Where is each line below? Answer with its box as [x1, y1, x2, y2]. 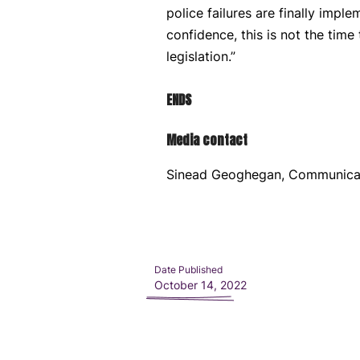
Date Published [154, 264, 223, 276]
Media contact [166, 130, 247, 149]
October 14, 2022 [154, 278, 247, 292]
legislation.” [166, 48, 235, 64]
